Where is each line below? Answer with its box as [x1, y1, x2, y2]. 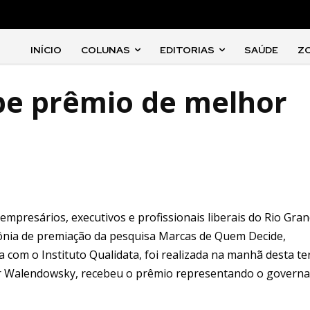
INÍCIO [30, 44, 62, 56]
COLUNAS [81, 44, 131, 56]
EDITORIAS [160, 44, 215, 56]
